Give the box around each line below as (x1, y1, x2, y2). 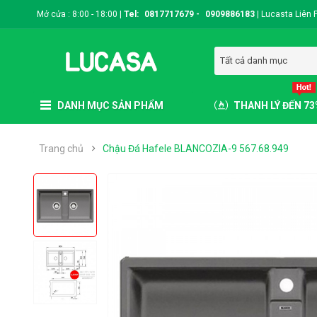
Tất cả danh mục (220, 55, 288, 66)
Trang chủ (39, 143, 84, 154)
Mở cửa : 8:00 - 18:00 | (37, 9, 125, 19)
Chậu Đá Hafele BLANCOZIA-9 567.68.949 (103, 143, 289, 154)
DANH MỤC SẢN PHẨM (57, 100, 164, 111)
